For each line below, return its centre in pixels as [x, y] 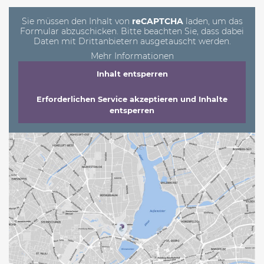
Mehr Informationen [132, 56]
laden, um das [213, 21]
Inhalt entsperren [132, 73]
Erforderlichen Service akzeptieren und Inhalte [132, 99]
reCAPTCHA [157, 21]
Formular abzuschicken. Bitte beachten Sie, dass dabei [132, 31]
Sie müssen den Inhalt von [77, 21]
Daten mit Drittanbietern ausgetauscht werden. [132, 41]
